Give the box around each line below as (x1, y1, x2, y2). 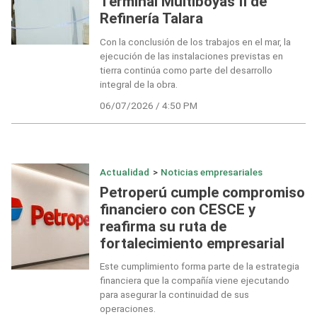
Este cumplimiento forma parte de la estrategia (99, 260, 299, 272)
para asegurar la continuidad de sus (99, 289, 249, 301)
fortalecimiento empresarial (99, 235, 284, 253)
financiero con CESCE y (99, 201, 255, 219)
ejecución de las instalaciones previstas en (99, 50, 283, 62)
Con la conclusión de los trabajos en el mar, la (99, 35, 291, 47)
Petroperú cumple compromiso (99, 184, 305, 202)
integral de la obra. (99, 78, 178, 90)
